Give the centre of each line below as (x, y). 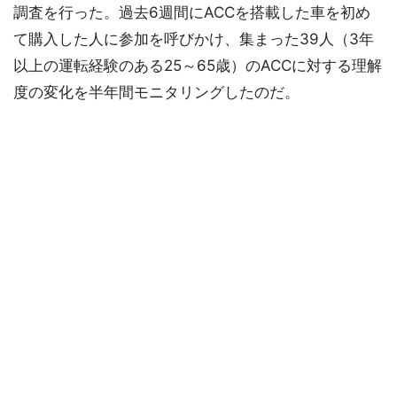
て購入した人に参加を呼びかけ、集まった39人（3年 (194, 39)
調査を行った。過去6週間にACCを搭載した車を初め (192, 12)
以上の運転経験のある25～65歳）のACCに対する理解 (198, 66)
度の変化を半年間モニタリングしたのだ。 (156, 92)
